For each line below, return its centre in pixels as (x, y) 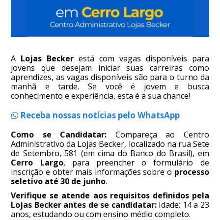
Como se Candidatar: (59, 135)
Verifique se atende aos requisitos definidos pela (110, 196)
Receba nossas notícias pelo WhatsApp (99, 115)
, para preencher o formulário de (136, 163)
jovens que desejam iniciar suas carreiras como (110, 68)
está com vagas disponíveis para (141, 59)
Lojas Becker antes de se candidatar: (84, 205)
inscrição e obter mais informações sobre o (93, 172)
